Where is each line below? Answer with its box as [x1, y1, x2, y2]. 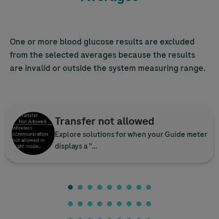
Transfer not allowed [55, 114, 154, 129]
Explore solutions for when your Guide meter [55, 129, 207, 140]
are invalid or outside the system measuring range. [10, 62, 205, 74]
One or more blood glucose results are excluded [10, 36, 195, 47]
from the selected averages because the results [10, 49, 195, 61]
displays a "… [55, 141, 97, 152]
